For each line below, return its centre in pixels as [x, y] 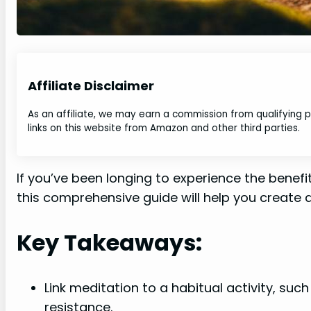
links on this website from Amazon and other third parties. [164, 128]
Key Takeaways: [109, 243]
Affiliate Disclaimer [91, 86]
